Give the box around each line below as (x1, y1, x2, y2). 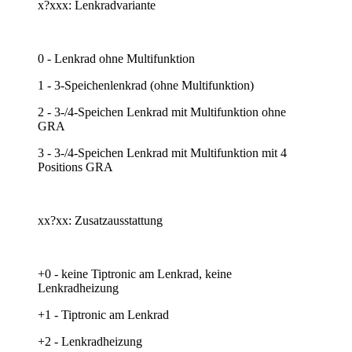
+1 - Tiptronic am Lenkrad (38, 307, 169, 321)
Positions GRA (38, 159, 113, 174)
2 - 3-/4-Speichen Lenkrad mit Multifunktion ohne (38, 104, 286, 119)
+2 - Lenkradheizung (38, 334, 142, 348)
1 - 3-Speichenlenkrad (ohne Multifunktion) (38, 78, 254, 92)
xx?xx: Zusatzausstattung (38, 213, 163, 227)
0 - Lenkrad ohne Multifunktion (38, 51, 195, 65)
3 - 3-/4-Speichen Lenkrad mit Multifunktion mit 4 (38, 145, 287, 159)
